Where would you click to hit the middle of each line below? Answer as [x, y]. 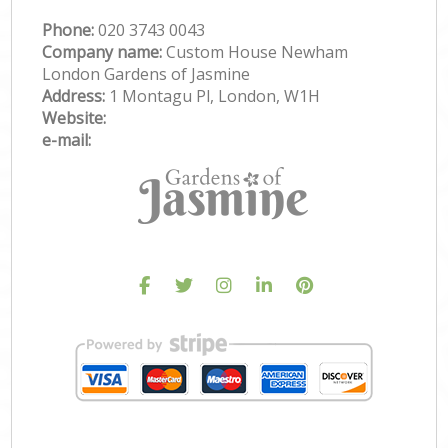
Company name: [104, 51]
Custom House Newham [257, 51]
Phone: [70, 29]
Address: [76, 95]
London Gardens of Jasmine [146, 73]
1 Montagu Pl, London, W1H [215, 95]
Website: [74, 117]
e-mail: [67, 139]
